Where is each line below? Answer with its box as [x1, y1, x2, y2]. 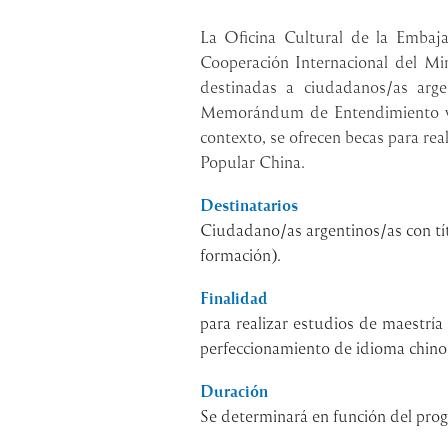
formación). [199, 243, 281, 265]
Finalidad [199, 286, 268, 309]
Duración [199, 379, 268, 402]
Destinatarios [199, 193, 298, 216]
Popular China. [199, 150, 305, 172]
